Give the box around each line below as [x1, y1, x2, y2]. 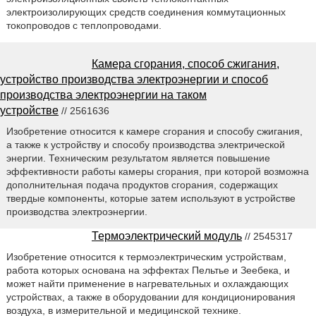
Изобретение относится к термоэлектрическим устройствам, [6, 250, 286, 262]
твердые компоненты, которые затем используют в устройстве [6, 193, 296, 205]
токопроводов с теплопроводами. [6, 20, 162, 32]
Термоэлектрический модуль [92, 230, 242, 243]
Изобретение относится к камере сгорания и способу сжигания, [6, 126, 303, 138]
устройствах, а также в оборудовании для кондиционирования [6, 291, 296, 303]
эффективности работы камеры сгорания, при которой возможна [6, 166, 309, 178]
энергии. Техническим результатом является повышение [6, 152, 270, 164]
